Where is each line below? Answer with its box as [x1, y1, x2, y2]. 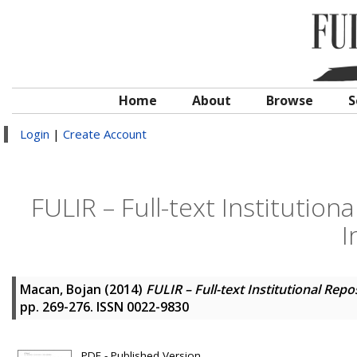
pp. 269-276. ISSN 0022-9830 [20, 298, 189, 316]
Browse [266, 92, 313, 109]
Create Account [63, 126, 147, 142]
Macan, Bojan [20, 280, 101, 298]
